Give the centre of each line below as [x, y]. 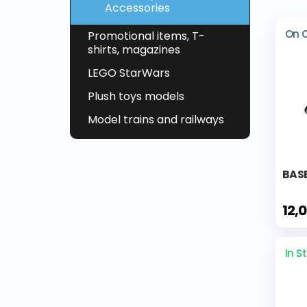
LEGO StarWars [129, 73]
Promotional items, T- [146, 36]
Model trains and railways [156, 120]
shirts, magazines [134, 50]
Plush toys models [136, 97]
